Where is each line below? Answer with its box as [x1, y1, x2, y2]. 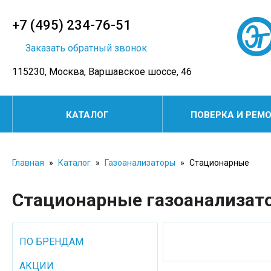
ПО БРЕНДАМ [19, 236, 83, 247]
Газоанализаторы [105, 158, 175, 168]
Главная [12, 158, 44, 168]
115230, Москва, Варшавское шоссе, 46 [12, 66, 192, 77]
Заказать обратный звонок [25, 42, 147, 54]
